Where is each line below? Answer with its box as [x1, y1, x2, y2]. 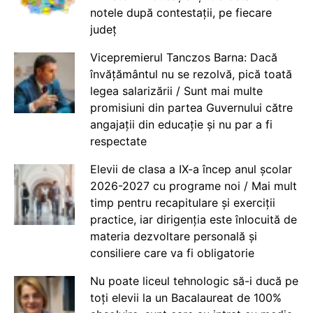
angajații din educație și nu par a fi [89, 117, 272, 131]
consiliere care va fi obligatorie [89, 245, 254, 260]
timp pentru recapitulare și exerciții [89, 195, 275, 210]
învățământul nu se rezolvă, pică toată [89, 66, 292, 81]
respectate [89, 133, 147, 148]
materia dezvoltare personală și [89, 228, 257, 243]
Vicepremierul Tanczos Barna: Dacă [89, 50, 277, 64]
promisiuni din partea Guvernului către [89, 100, 293, 115]
